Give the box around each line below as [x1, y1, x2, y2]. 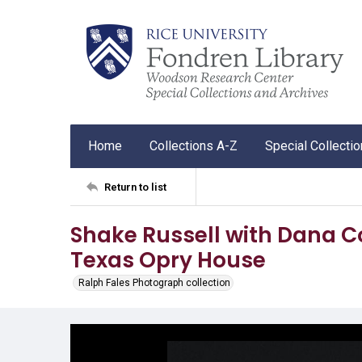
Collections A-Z [149, 138, 238, 154]
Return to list [104, 180, 166, 193]
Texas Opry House [70, 245, 266, 275]
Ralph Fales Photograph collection [78, 277, 230, 288]
